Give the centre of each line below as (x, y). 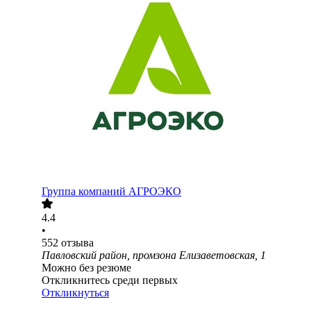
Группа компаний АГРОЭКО (111, 192)
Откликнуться (75, 293)
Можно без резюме (86, 268)
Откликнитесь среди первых (110, 280)
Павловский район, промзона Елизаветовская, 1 (154, 255)
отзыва (77, 243)
